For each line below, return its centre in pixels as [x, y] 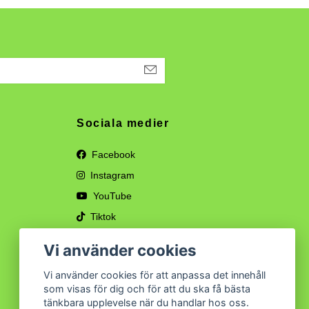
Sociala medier [123, 123]
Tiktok [102, 216]
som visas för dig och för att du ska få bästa [147, 289]
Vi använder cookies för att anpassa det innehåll [155, 275]
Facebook [112, 154]
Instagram [111, 175]
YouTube [111, 196]
